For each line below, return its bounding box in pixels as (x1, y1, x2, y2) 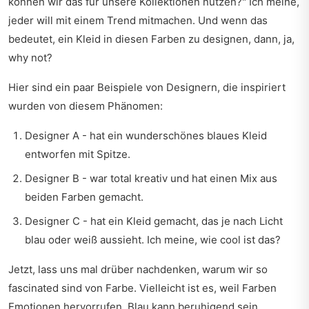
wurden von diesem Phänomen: (8, 99, 163, 112)
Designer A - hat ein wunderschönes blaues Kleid (25, 129, 267, 142)
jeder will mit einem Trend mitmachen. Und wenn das (8, 14, 268, 27)
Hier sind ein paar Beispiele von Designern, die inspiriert (8, 81, 286, 94)
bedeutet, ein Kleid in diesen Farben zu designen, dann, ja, (8, 32, 295, 46)
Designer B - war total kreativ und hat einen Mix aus (25, 172, 277, 185)
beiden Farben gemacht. (25, 190, 143, 203)
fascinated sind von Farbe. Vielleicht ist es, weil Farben (8, 281, 277, 295)
